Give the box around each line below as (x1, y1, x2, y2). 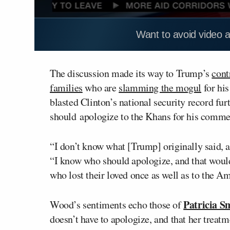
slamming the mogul (119, 80, 202, 94)
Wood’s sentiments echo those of (50, 197, 184, 212)
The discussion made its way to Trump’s (50, 66, 212, 80)
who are (82, 80, 119, 94)
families (50, 80, 83, 94)
